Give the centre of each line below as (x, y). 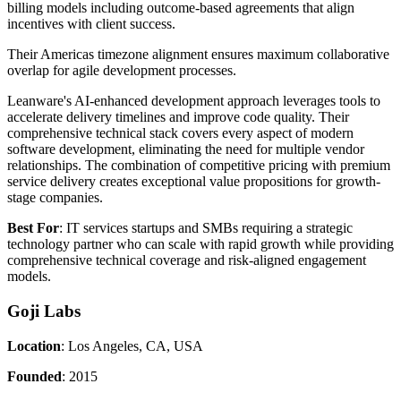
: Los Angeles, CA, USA (134, 346)
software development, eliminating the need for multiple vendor (186, 149)
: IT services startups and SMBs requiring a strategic (206, 228)
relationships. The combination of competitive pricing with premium (199, 166)
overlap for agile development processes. (124, 71)
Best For (33, 228)
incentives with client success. (91, 24)
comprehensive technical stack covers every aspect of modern (180, 133)
